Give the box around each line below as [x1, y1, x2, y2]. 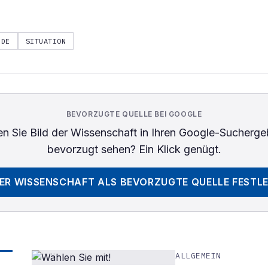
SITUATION [25, 36, 66, 45]
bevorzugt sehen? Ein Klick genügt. [47, 143, 221, 156]
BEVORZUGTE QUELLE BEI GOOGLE [66, 109, 202, 118]
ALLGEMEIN [175, 251, 222, 261]
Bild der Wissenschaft [29, 126, 137, 139]
